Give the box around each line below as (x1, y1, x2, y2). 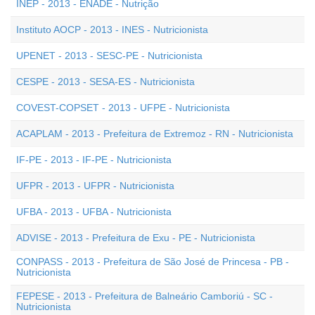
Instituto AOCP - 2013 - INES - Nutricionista (16, 24, 208, 35)
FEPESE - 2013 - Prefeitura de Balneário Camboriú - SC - (16, 290, 273, 302)
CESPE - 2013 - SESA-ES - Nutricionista (16, 76, 195, 87)
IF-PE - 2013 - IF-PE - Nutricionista (16, 154, 172, 165)
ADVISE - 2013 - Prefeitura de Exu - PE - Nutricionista (16, 232, 255, 243)
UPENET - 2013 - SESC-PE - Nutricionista (16, 50, 202, 61)
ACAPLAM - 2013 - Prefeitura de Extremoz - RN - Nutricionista (16, 128, 293, 139)
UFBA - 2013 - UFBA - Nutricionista (16, 206, 172, 217)
